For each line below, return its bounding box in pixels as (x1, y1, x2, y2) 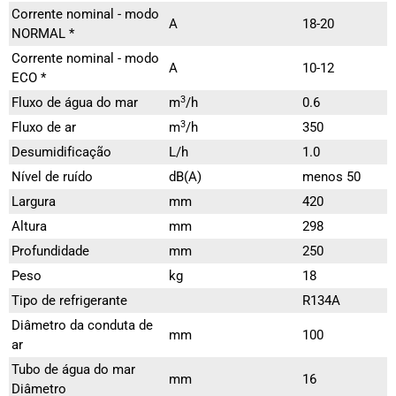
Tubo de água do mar (11, 362, 135, 378)
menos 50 (302, 169, 361, 186)
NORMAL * (11, 26, 74, 42)
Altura (11, 218, 47, 235)
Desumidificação (11, 144, 111, 161)
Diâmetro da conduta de (11, 317, 153, 334)
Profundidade (11, 243, 89, 260)
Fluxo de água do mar (11, 95, 138, 111)
